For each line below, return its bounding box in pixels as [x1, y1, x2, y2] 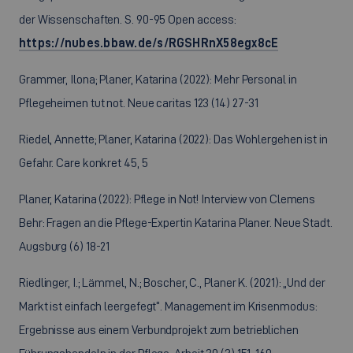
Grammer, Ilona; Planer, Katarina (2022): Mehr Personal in [19, 72, 297, 86]
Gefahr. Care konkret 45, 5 [19, 156, 148, 169]
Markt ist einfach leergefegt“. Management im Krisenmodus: [19, 299, 318, 313]
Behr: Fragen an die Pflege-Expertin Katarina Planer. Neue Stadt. [19, 216, 333, 229]
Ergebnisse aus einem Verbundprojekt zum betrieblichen [19, 323, 299, 336]
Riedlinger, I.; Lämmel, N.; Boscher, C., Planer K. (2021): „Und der [19, 276, 325, 289]
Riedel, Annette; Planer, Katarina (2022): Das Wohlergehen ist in [19, 132, 328, 146]
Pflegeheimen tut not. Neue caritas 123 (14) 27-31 [19, 96, 259, 110]
